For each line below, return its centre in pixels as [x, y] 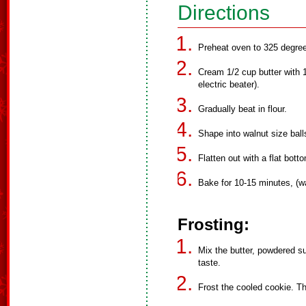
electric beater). [229, 84]
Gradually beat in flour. [242, 109]
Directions [224, 13]
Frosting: [213, 224]
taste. [209, 263]
